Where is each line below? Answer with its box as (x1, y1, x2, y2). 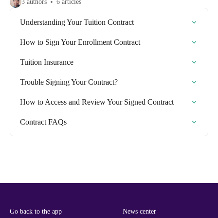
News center (123, 208, 156, 215)
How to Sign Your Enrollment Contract (20, 38, 140, 46)
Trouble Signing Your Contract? (20, 78, 118, 86)
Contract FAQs (20, 118, 67, 126)
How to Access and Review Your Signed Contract (20, 98, 174, 106)
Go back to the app (10, 208, 62, 215)
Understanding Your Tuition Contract (20, 18, 134, 26)
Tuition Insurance (20, 58, 73, 66)
